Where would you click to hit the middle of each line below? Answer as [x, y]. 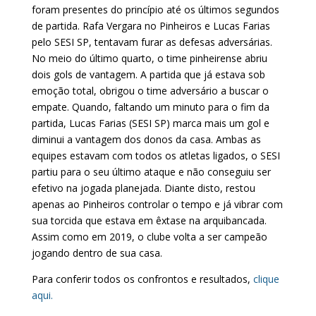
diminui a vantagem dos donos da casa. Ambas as [146, 139]
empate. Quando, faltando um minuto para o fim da [150, 107]
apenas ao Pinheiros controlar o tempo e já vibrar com [157, 204]
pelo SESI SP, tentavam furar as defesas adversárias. [152, 42]
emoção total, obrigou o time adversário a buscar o [150, 90]
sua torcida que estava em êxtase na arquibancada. [149, 220]
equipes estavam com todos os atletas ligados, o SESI [156, 155]
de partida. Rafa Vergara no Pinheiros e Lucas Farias [151, 25]
